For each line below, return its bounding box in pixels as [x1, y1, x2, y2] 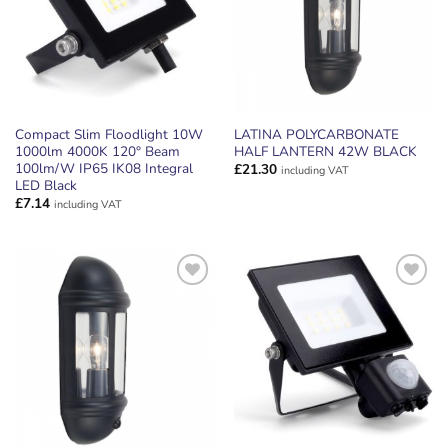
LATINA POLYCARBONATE [233, 124, 399, 144]
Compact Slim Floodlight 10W [14, 124, 203, 144]
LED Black [14, 175, 77, 195]
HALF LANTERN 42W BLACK [233, 141, 417, 161]
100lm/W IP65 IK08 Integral [14, 158, 193, 178]
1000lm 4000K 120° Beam [14, 141, 180, 161]
